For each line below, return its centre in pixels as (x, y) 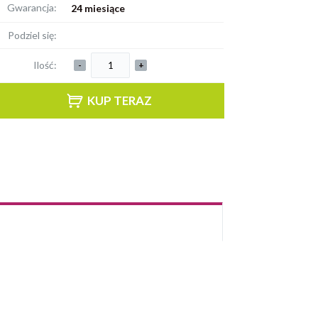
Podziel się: (33, 35)
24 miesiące (98, 8)
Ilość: (45, 65)
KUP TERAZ (118, 101)
